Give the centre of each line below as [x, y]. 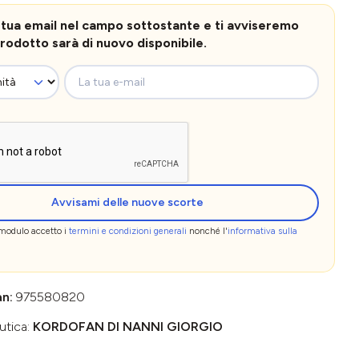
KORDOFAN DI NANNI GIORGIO [127, 326]
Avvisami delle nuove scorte [128, 202]
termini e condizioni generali [127, 231]
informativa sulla [262, 231]
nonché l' [207, 231]
